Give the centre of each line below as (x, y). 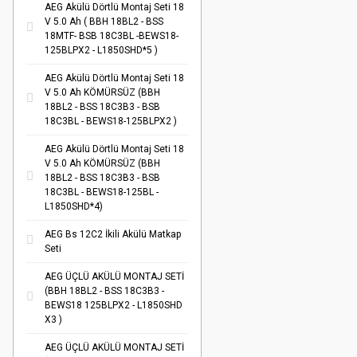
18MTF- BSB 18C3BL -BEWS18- (112, 36)
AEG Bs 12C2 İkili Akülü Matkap (113, 234)
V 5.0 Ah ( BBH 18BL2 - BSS (104, 22)
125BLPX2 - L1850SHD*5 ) (101, 50)
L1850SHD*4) (74, 206)
